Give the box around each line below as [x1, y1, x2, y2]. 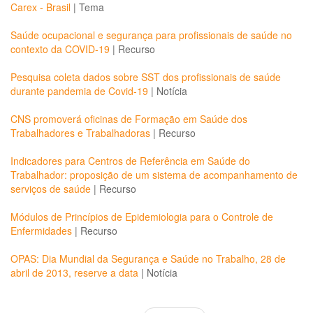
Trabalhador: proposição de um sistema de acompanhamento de [10, 168, 298, 182]
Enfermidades [10, 224, 72, 238]
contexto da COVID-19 [10, 42, 110, 56]
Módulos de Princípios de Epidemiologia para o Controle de [10, 210, 273, 224]
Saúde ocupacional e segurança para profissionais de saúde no [10, 28, 292, 42]
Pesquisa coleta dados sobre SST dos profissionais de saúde [10, 70, 281, 84]
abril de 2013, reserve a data [10, 265, 138, 279]
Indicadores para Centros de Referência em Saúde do [10, 154, 250, 168]
